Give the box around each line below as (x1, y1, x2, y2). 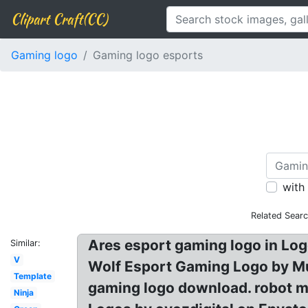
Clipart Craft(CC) (11, 9, 107, 29)
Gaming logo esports (93, 48, 203, 62)
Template (13, 271, 52, 281)
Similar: (10, 238, 41, 248)
